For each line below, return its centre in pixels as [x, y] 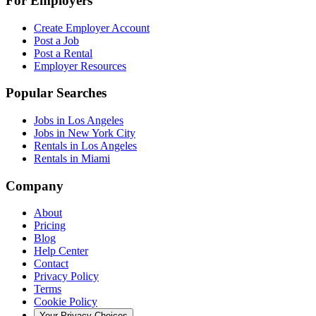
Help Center [61, 251]
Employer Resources [80, 66]
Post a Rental [63, 53]
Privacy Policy [66, 276]
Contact [51, 264]
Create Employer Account [92, 28]
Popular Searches [56, 93]
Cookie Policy [66, 302]
